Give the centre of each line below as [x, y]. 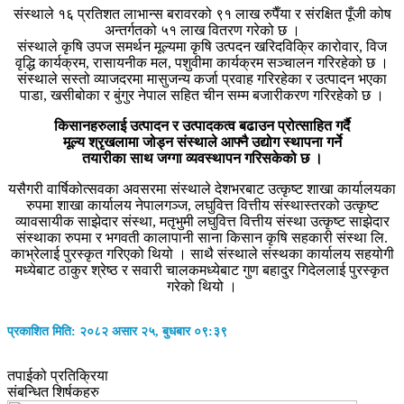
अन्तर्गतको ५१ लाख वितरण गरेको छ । [202, 30]
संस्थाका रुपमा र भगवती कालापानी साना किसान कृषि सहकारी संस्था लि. [202, 237]
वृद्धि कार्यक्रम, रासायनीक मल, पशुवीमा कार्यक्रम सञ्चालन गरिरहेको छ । [202, 62]
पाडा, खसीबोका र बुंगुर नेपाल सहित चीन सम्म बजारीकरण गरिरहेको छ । [202, 95]
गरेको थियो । [202, 286]
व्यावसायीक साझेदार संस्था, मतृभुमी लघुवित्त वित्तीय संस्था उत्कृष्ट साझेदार [202, 221]
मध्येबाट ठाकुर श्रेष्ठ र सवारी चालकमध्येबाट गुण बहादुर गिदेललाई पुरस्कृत [202, 270]
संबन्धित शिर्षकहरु [53, 392]
